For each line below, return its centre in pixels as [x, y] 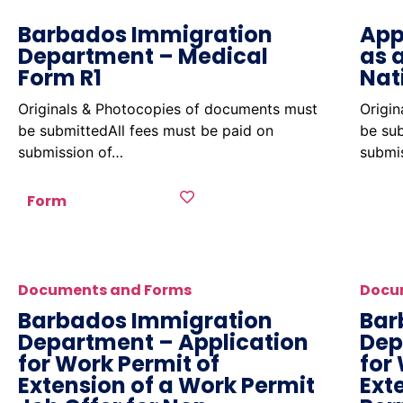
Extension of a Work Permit [166, 385]
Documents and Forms [105, 290]
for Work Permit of [119, 364]
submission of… [71, 152]
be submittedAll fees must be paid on [146, 130]
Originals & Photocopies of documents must [168, 109]
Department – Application [163, 342]
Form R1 [60, 78]
